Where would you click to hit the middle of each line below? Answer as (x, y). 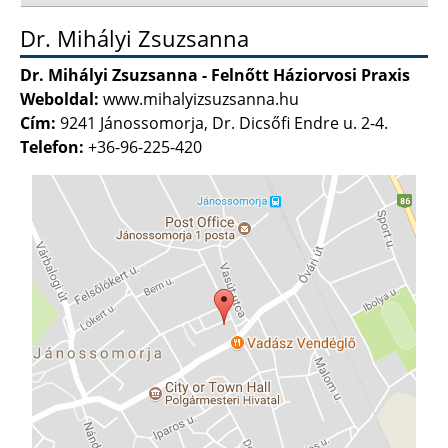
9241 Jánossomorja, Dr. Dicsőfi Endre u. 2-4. (224, 122)
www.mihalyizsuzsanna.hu (201, 98)
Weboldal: (59, 98)
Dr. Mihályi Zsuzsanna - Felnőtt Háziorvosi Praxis (215, 74)
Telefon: (52, 146)
